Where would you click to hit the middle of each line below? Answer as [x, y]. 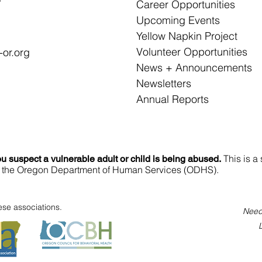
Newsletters [164, 83]
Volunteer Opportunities [192, 52]
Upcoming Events [178, 20]
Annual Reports [173, 99]
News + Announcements [194, 68]
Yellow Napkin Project [187, 36]
